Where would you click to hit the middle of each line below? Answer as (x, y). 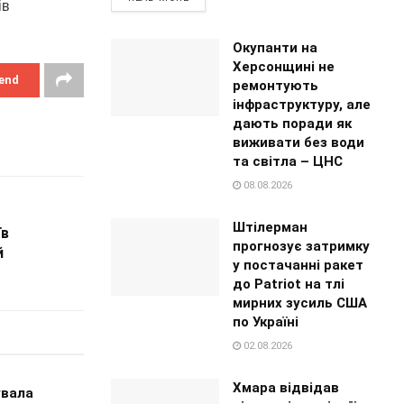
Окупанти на (275, 47)
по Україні (266, 321)
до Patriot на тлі (289, 284)
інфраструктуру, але (302, 104)
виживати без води (299, 142)
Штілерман (271, 227)
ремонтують (276, 85)
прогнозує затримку (302, 246)
